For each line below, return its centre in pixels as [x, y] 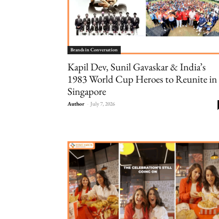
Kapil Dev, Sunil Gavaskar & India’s [137, 67]
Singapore [87, 91]
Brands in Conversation [94, 50]
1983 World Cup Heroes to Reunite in [142, 79]
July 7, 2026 [103, 104]
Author [76, 104]
